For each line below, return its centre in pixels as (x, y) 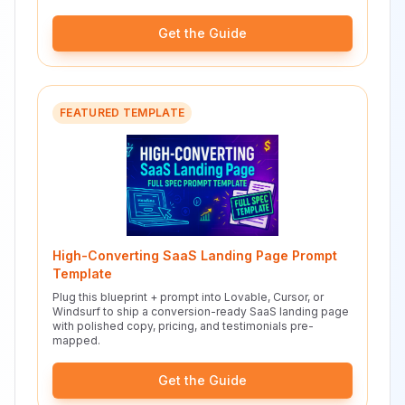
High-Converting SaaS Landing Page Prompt (195, 255)
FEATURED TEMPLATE (122, 113)
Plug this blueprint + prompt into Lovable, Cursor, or (188, 297)
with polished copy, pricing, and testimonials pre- (183, 326)
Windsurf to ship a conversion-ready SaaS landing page (201, 311)
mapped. (76, 340)
